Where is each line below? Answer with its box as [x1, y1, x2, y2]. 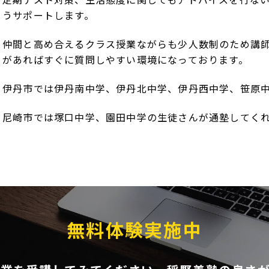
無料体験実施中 [67, 216, 202, 243]
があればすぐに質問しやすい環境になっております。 [2, 52, 249, 67]
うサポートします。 [2, 7, 94, 22]
